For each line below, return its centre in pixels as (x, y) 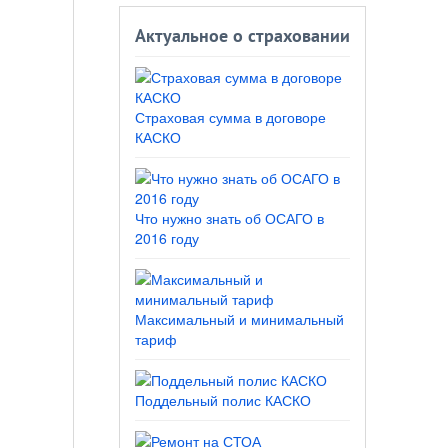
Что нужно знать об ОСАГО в (229, 218)
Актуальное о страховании (242, 37)
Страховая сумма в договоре (230, 117)
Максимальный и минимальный (239, 319)
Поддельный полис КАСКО (222, 400)
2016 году (166, 238)
